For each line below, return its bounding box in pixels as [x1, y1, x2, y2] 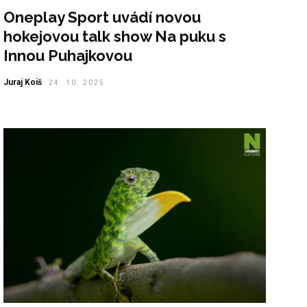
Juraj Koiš [3, 77, 42, 87]
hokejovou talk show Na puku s [3, 27, 227, 45]
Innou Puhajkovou [3, 46, 133, 64]
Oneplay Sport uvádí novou [3, 8, 201, 26]
